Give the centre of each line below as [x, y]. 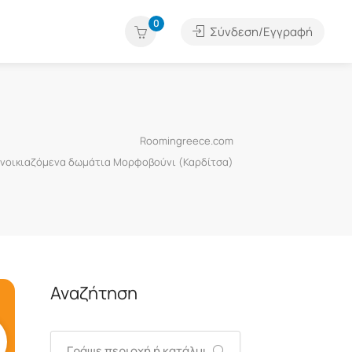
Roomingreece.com [187, 141]
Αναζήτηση [93, 293]
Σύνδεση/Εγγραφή [260, 32]
